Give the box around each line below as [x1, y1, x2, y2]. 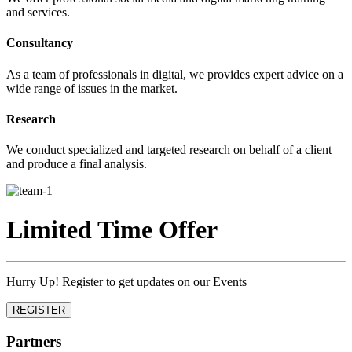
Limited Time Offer [6, 214, 218, 244]
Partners [6, 332, 61, 350]
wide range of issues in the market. [6, 81, 178, 95]
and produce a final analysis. [6, 157, 147, 171]
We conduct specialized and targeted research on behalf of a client [6, 143, 332, 157]
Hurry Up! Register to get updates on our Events [6, 275, 247, 289]
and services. [6, 5, 70, 20]
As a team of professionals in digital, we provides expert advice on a [6, 67, 343, 81]
